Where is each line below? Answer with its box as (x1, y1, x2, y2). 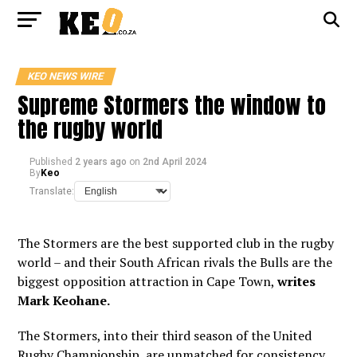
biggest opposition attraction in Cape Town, (18, 273, 278, 290)
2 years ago (75, 156, 127, 167)
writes (277, 273, 316, 290)
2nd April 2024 (143, 156, 208, 167)
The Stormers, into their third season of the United (18, 327, 312, 344)
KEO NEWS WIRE (26, 70, 106, 82)
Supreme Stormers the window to (18, 88, 327, 122)
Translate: (29, 186, 75, 197)
